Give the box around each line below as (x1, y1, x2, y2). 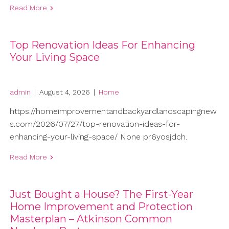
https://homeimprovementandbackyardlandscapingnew (9, 106, 217, 117)
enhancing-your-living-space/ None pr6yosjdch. (9, 132, 187, 142)
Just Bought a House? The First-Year (9, 188, 193, 201)
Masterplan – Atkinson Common (9, 213, 172, 225)
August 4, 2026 (39, 88, 90, 97)
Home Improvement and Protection (9, 200, 193, 213)
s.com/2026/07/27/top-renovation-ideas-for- (9, 119, 180, 129)
